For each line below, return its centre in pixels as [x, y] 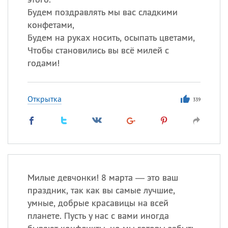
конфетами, [51, 25]
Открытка [44, 99]
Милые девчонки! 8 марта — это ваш [103, 177]
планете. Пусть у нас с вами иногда [98, 216]
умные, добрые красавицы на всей [98, 203]
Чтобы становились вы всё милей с [98, 50]
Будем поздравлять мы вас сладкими [102, 12]
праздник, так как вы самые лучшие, [101, 190]
